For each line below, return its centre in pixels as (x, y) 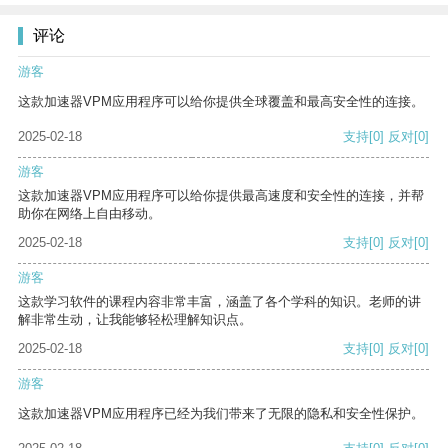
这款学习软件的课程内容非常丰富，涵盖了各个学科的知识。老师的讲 (219, 302)
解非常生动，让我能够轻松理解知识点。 (135, 320)
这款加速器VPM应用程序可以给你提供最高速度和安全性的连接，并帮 (221, 196)
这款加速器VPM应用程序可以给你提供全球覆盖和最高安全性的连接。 (221, 102)
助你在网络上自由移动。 (89, 214)
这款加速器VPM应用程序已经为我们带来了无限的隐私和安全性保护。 (221, 414)
